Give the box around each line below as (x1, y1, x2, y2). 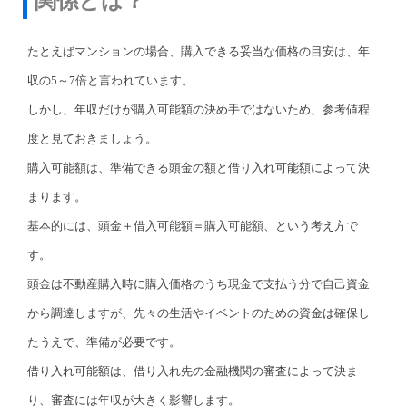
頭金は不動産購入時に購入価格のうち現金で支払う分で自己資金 (27, 276, 370, 291)
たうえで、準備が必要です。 (27, 334, 181, 349)
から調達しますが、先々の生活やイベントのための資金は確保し (27, 305, 370, 320)
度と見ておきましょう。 (27, 131, 157, 145)
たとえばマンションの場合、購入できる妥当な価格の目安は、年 (27, 44, 370, 58)
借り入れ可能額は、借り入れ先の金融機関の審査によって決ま (27, 363, 358, 378)
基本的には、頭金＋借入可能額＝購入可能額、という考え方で (27, 218, 358, 233)
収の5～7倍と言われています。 (27, 73, 194, 87)
